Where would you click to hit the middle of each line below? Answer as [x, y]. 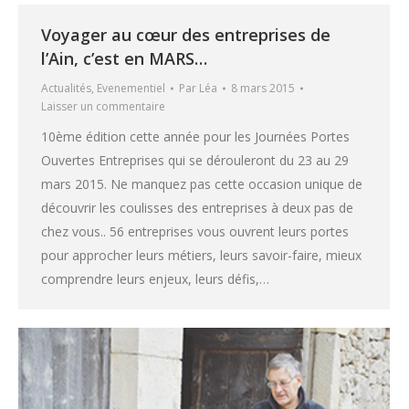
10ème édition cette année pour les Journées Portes [195, 137]
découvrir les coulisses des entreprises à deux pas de [197, 208]
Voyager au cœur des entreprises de [186, 35]
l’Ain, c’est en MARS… [124, 59]
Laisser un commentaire [103, 107]
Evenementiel [131, 89]
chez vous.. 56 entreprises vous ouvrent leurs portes [195, 232]
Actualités [66, 89]
